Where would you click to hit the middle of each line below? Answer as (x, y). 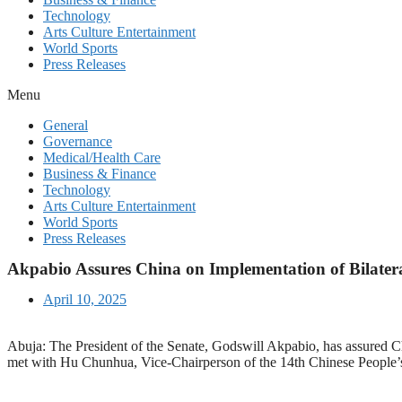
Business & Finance (100, 174)
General (66, 125)
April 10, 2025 (85, 299)
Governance (78, 141)
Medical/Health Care (102, 157)
